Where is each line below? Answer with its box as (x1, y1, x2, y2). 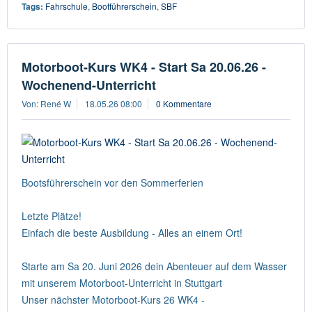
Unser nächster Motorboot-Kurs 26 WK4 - (22, 292, 205, 306)
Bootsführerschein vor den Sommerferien (22, 175, 203, 189)
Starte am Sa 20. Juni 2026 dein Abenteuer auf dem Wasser (22, 259, 287, 273)
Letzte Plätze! (22, 209, 81, 223)
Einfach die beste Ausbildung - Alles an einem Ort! (22, 226, 242, 240)
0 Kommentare (156, 97, 212, 109)
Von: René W (22, 97, 71, 109)
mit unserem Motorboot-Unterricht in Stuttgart (22, 276, 222, 290)
